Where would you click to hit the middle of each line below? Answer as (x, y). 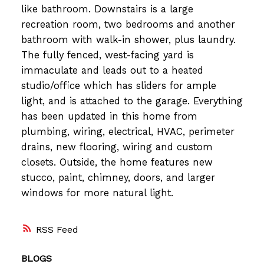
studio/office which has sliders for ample (118, 86)
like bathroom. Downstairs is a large (107, 9)
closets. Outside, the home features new (117, 163)
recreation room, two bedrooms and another (128, 25)
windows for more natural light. (97, 193)
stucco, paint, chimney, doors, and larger (118, 178)
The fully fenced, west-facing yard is (107, 55)
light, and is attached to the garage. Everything (132, 101)
